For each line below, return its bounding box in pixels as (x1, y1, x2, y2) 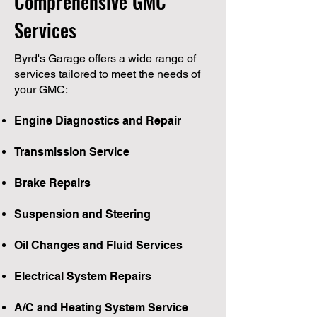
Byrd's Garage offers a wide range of (14, 51, 196, 65)
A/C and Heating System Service (14, 300, 188, 314)
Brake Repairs (14, 175, 91, 190)
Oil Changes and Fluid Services (14, 238, 183, 252)
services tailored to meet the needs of (14, 67, 200, 81)
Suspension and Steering (14, 207, 151, 221)
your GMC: (14, 82, 68, 96)
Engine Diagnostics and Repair (14, 113, 181, 127)
